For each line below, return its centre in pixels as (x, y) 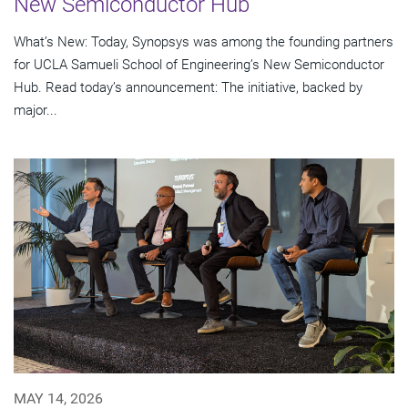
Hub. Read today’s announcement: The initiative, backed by (188, 88)
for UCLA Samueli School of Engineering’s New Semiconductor (199, 65)
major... (36, 111)
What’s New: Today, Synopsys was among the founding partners (204, 42)
